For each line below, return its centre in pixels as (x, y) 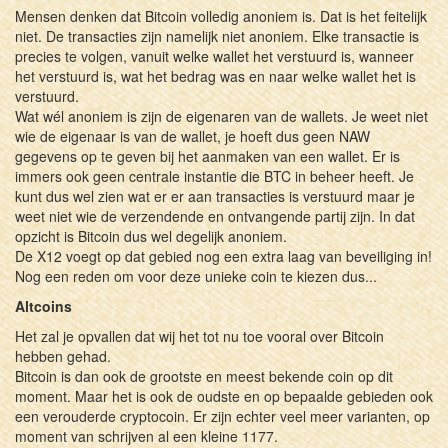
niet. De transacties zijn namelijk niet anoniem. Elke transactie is (217, 35)
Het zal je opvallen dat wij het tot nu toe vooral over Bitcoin (199, 335)
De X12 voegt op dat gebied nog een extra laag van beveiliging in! (223, 255)
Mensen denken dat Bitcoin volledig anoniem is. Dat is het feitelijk (221, 15)
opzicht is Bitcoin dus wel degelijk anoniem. (151, 235)
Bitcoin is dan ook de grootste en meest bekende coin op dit (204, 375)
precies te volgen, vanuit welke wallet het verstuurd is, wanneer (214, 55)
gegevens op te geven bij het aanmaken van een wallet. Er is (207, 155)
